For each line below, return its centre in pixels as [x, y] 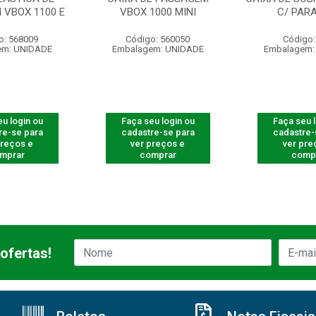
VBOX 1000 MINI [158, 12]
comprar [158, 155]
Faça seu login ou [158, 121]
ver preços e [158, 144]
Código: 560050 [158, 39]
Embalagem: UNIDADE [158, 49]
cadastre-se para [158, 132]
